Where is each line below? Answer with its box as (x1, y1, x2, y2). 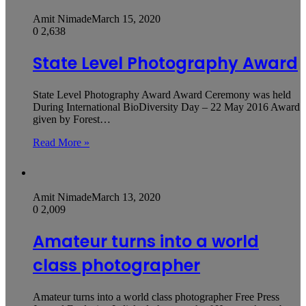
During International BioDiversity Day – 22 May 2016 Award (33, 101, 300, 113)
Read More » (33, 137, 89, 149)
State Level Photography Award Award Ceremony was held (33, 89, 291, 101)
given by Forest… (33, 113, 111, 126)
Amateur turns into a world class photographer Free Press (33, 291, 279, 303)
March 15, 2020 (92, 13, 161, 25)
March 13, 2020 (92, 191, 161, 204)
